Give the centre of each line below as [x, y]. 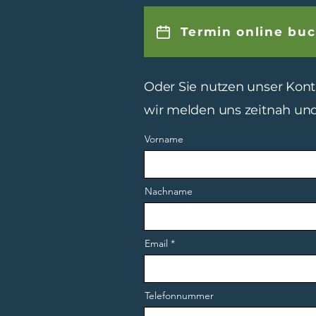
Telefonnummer [179, 296]
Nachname [169, 191]
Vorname [164, 139]
